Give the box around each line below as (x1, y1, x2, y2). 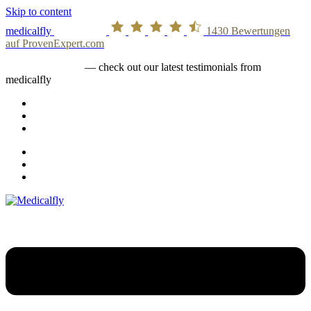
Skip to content (6, 6, 72, 17)
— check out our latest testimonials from (82, 61, 261, 73)
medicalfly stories (6, 61, 82, 73)
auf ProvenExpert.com (6, 37, 104, 49)
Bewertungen (228, 25, 290, 37)
